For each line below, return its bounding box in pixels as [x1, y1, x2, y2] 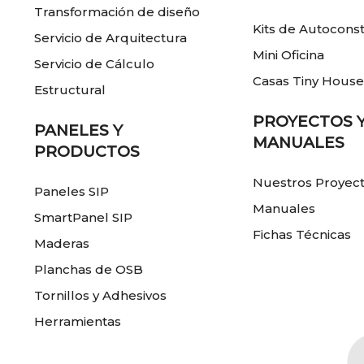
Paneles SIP [34, 184, 110, 200]
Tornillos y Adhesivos [34, 288, 167, 304]
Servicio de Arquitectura [34, 30, 188, 46]
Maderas [34, 236, 90, 252]
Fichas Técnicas [253, 227, 352, 243]
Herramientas [34, 314, 122, 330]
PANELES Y [34, 121, 123, 141]
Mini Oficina [253, 47, 325, 63]
